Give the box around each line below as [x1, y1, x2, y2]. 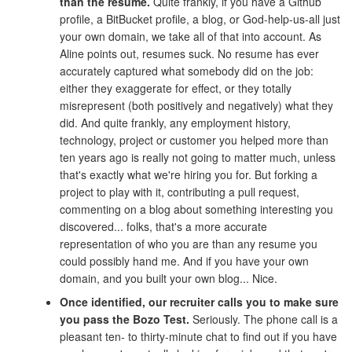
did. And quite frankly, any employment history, [60, 114, 291, 130]
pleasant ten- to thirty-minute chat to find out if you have [60, 328, 337, 345]
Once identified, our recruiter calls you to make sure [60, 294, 339, 310]
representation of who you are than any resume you [60, 235, 317, 251]
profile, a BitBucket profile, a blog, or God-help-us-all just [60, 10, 340, 27]
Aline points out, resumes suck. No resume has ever [60, 45, 319, 61]
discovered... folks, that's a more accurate [60, 218, 267, 234]
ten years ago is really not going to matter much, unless [60, 148, 335, 165]
